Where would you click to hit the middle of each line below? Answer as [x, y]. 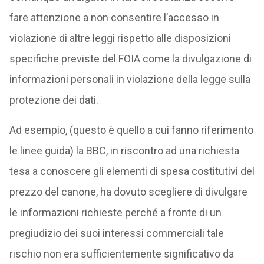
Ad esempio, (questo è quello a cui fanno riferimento [131, 130]
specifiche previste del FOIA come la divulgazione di [130, 59]
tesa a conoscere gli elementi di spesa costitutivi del [132, 171]
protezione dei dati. [54, 100]
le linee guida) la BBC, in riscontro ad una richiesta [124, 151]
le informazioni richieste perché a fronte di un [115, 212]
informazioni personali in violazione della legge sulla [130, 79]
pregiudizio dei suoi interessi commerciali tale [116, 233]
